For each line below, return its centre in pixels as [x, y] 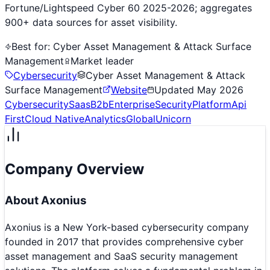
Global [141, 118]
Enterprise [132, 104]
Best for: [32, 46]
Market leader [102, 61]
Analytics [105, 118]
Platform [212, 104]
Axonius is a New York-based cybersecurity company [127, 228]
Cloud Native [55, 118]
